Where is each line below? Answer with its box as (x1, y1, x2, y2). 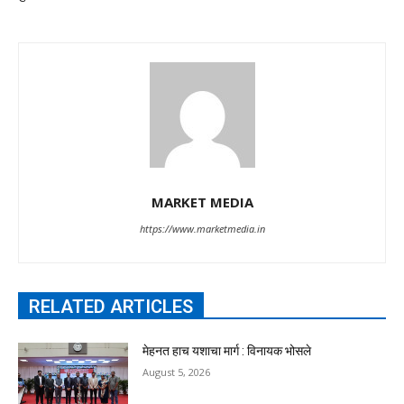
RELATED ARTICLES (29, 296, 193, 318)
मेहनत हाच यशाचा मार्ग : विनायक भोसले (142, 344, 312, 359)
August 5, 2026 (142, 365, 211, 380)
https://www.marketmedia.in (139, 222, 265, 236)
